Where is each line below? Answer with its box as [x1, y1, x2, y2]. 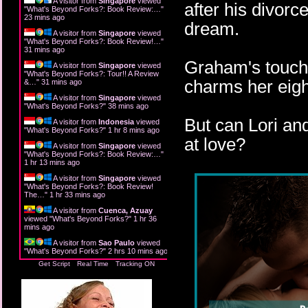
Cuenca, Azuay [98, 206, 153, 214]
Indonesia [98, 117, 134, 126]
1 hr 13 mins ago [24, 157, 80, 166]
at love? [184, 134, 245, 155]
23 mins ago [24, 12, 65, 21]
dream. [184, 19, 239, 40]
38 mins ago [108, 101, 148, 110]
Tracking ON [115, 259, 155, 267]
